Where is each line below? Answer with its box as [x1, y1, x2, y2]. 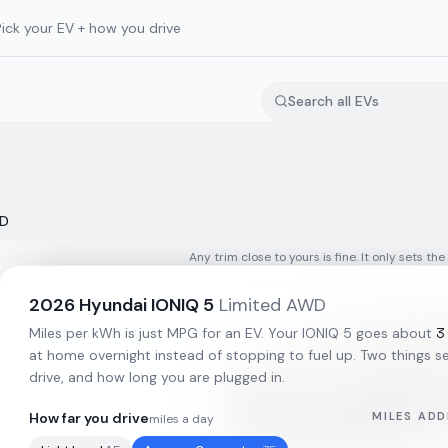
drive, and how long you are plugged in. [29, 368, 285, 386]
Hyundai [79, 293, 147, 317]
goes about [352, 324, 432, 342]
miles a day [149, 411, 214, 427]
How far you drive [29, 409, 149, 427]
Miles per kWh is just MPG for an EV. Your [29, 324, 302, 342]
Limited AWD [219, 293, 326, 317]
